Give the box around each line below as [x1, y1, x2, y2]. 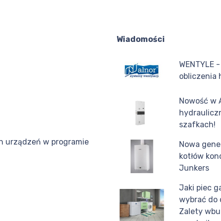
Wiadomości [116, 35, 165, 44]
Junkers [179, 163, 209, 173]
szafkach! [179, 119, 216, 129]
